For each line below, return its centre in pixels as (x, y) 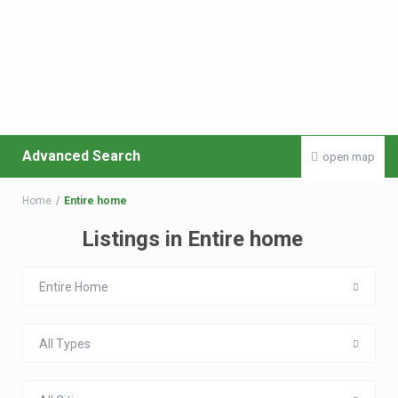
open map (349, 157)
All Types (65, 344)
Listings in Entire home (192, 239)
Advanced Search (81, 156)
